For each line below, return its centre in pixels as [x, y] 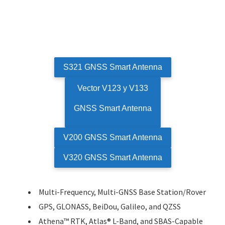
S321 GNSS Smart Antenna [113, 67]
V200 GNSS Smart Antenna [113, 138]
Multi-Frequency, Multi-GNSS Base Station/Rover [122, 192]
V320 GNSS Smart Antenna [113, 158]
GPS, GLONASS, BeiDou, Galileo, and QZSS [110, 207]
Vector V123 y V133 [113, 88]
